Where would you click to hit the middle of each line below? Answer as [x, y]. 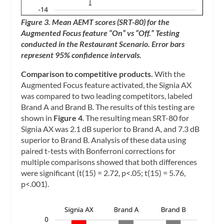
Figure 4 [68, 118]
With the [169, 74]
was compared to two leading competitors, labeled [107, 96]
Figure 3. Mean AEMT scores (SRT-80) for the [95, 22]
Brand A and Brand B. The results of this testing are [108, 107]
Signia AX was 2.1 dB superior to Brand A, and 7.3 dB [110, 129]
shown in [37, 118]
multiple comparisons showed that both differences [109, 162]
